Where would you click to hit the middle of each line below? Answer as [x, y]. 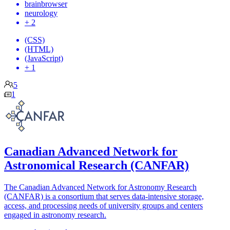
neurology [41, 13]
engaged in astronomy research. [55, 215]
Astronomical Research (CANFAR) [97, 165]
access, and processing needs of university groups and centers [103, 205]
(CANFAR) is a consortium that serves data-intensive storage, [104, 196]
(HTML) [39, 49]
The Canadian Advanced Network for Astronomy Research [100, 187]
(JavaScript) [44, 58]
